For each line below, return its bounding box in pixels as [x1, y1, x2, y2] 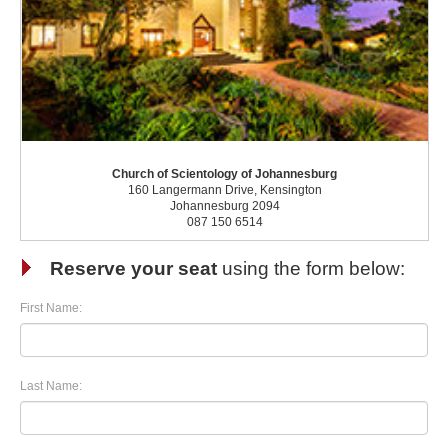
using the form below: [217, 258, 405, 279]
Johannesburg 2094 [169, 199, 280, 214]
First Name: [20, 301, 82, 315]
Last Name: [20, 379, 82, 393]
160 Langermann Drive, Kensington [127, 183, 322, 198]
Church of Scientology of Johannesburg [112, 167, 337, 182]
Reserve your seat [50, 258, 217, 279]
